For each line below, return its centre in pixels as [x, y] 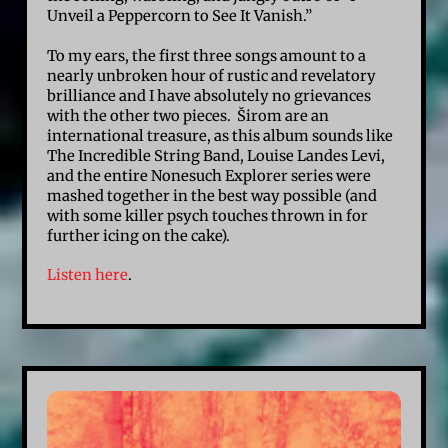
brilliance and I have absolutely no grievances [209, 95]
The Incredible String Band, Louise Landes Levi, [216, 155]
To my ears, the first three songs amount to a [207, 55]
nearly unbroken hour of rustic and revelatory [212, 75]
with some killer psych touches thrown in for [208, 215]
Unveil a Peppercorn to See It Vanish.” [181, 15]
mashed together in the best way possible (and [212, 195]
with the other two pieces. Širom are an [188, 115]
